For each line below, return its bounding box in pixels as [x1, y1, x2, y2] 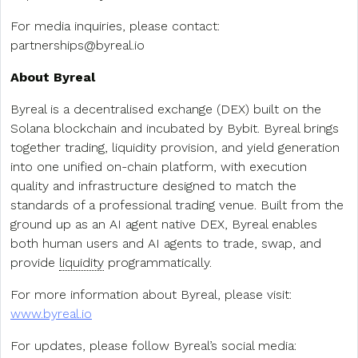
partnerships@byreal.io [10, 37, 145, 53]
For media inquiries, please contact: [10, 18, 220, 34]
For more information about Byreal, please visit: [10, 286, 292, 302]
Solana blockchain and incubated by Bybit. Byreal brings [10, 120, 339, 136]
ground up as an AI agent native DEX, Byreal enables [10, 216, 317, 232]
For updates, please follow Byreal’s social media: [10, 337, 296, 353]
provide [10, 254, 59, 270]
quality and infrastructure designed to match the [10, 177, 296, 193]
